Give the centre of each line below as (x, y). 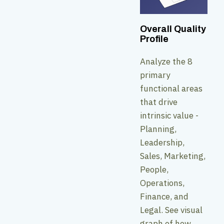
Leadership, (162, 142)
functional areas (171, 88)
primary (155, 75)
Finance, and (164, 196)
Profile (154, 39)
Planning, (158, 129)
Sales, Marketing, (173, 156)
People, (154, 169)
